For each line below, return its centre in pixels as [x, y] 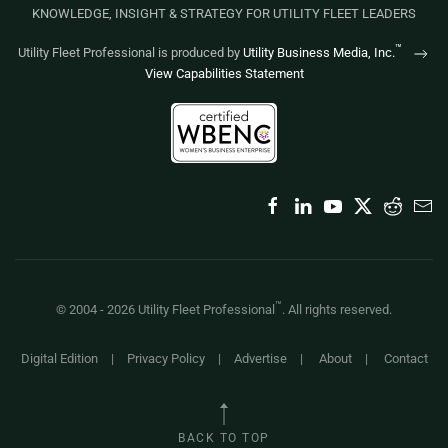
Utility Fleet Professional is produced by [130, 52]
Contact [405, 358]
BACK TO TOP [224, 437]
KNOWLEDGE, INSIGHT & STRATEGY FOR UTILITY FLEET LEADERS [224, 13]
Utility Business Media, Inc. [318, 52]
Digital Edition [59, 358]
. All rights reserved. [337, 309]
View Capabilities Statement [224, 73]
